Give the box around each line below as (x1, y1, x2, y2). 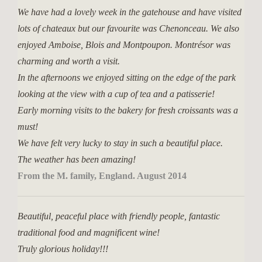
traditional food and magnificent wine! (18, 227, 160, 237)
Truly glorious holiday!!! (18, 244, 108, 254)
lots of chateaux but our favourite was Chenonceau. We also (18, 23, 239, 33)
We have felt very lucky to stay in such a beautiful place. (18, 138, 223, 148)
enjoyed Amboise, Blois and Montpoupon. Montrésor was (18, 40, 230, 50)
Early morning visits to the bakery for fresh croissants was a (18, 105, 238, 115)
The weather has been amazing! (18, 154, 136, 164)
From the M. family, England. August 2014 (18, 171, 187, 181)
